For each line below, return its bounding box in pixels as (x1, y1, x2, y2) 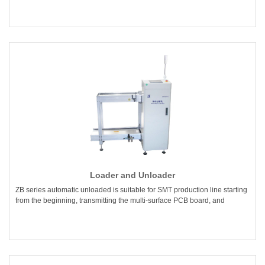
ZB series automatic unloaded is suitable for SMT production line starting (15, 186, 247, 195)
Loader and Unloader (90, 170, 175, 180)
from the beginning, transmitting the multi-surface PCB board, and (15, 196, 225, 205)
